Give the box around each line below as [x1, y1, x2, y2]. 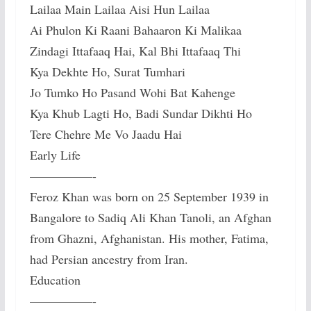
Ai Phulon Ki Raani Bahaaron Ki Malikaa [29, 22, 242, 39]
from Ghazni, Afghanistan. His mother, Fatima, [29, 230, 269, 247]
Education [29, 271, 81, 289]
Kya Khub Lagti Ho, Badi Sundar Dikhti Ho [29, 105, 252, 122]
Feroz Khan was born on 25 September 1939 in [29, 188, 269, 205]
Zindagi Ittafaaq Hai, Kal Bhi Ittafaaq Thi [29, 42, 241, 60]
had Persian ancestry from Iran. [29, 251, 188, 268]
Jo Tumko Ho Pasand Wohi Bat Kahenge [29, 84, 235, 101]
